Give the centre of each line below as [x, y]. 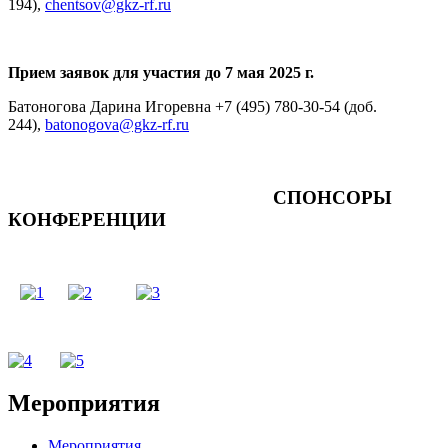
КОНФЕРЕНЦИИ [87, 220]
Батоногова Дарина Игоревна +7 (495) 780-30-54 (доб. [192, 107]
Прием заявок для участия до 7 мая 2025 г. [161, 73]
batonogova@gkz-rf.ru [117, 125]
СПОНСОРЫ [200, 198]
